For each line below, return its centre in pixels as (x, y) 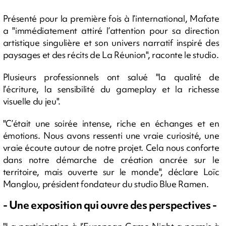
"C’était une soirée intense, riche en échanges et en (111, 123)
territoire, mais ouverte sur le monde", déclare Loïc (111, 172)
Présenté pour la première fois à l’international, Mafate (111, 18)
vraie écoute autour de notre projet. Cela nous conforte (111, 147)
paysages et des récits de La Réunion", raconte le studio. (111, 54)
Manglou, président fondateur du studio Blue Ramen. (106, 184)
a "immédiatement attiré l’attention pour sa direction (111, 30)
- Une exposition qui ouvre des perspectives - (110, 205)
